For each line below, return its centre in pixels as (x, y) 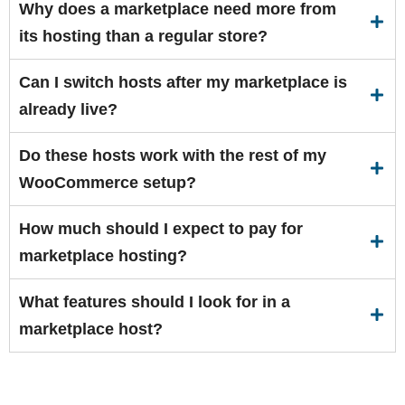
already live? (68, 109)
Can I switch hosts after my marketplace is (183, 82)
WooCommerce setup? (108, 182)
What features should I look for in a (155, 301)
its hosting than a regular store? (143, 36)
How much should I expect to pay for (161, 228)
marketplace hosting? (103, 255)
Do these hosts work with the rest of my (173, 155)
